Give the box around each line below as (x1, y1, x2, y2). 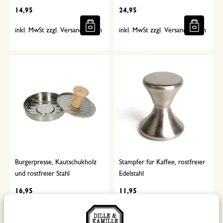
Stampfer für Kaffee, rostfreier (119, 159, 205, 166)
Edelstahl (119, 170, 144, 177)
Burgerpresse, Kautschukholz (15, 159, 97, 166)
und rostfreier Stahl (15, 170, 70, 177)
